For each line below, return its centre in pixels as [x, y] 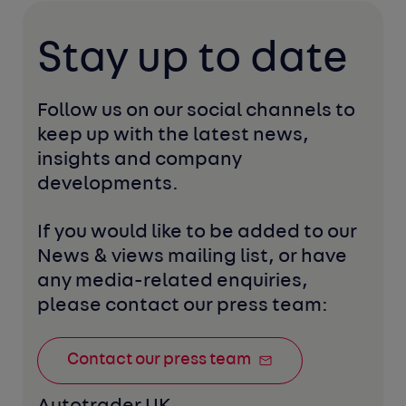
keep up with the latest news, [174, 135]
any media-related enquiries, [173, 281]
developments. [110, 184]
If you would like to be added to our [198, 232]
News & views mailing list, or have [193, 256]
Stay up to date [193, 59]
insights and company [140, 159]
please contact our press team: [183, 305]
